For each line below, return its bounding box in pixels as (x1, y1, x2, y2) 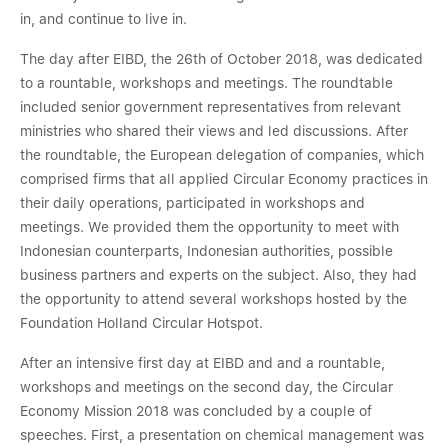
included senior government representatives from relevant (20, 99, 401, 116)
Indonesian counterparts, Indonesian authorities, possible (20, 243, 393, 260)
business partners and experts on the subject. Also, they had (20, 267, 417, 284)
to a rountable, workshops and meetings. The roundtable (20, 75, 393, 92)
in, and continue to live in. (20, 11, 187, 28)
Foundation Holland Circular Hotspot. (20, 315, 267, 332)
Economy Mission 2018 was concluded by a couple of (20, 403, 372, 420)
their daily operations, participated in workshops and (20, 195, 365, 212)
